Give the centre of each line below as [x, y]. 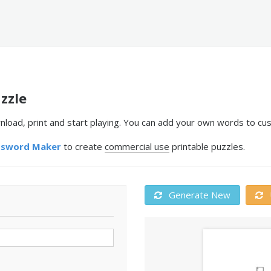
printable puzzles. [207, 146]
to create [83, 146]
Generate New [198, 195]
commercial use [137, 146]
